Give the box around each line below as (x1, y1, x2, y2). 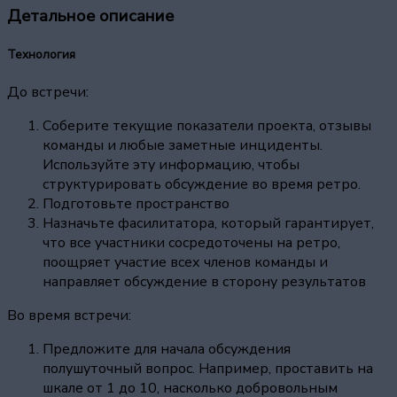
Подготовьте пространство (43, 194, 230, 214)
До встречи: (7, 82, 89, 103)
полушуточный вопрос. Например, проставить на (43, 359, 373, 379)
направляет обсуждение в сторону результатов (43, 272, 366, 292)
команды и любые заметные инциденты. (43, 136, 323, 156)
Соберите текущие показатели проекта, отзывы (43, 116, 371, 136)
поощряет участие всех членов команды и (43, 253, 328, 273)
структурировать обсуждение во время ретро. (43, 175, 361, 195)
